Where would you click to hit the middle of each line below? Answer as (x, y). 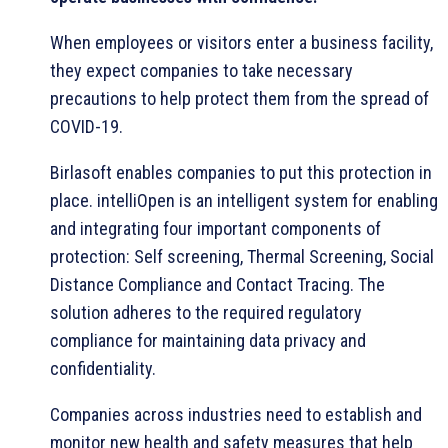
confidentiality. (103, 368)
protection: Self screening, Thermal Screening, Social (242, 256)
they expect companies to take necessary (201, 70)
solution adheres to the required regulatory (206, 312)
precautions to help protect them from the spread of (239, 98)
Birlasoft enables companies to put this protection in (241, 172)
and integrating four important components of (215, 228)
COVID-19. (86, 126)
